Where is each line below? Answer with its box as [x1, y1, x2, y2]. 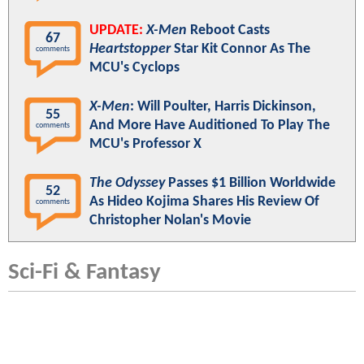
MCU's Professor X [89, 136, 201, 152]
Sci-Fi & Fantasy [8, 260, 161, 284]
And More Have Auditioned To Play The [89, 117, 330, 133]
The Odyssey [89, 175, 165, 191]
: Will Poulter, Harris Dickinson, [130, 98, 316, 115]
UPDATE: [89, 22, 143, 38]
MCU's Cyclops [89, 59, 180, 76]
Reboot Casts [187, 22, 270, 38]
